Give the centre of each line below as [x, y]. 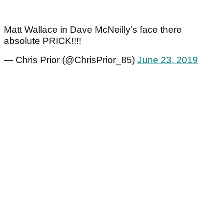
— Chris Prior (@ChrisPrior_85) [71, 60]
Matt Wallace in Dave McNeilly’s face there [93, 30]
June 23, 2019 [168, 60]
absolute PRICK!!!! [43, 41]
